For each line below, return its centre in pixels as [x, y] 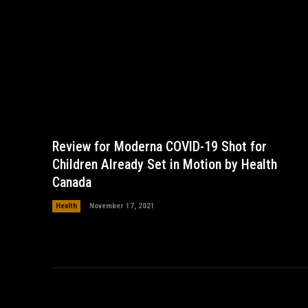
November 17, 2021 [122, 206]
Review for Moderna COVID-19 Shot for [159, 146]
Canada [72, 182]
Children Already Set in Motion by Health [165, 164]
